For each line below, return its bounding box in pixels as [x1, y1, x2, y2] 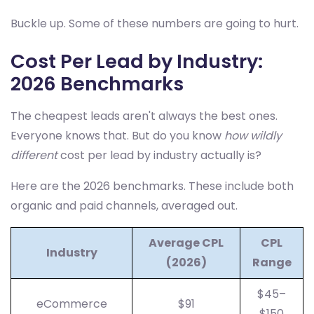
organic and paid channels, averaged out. [11, 198, 238, 214]
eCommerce [36, 296, 107, 312]
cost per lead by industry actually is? [57, 147, 261, 163]
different [11, 147, 57, 163]
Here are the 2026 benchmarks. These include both [11, 178, 294, 194]
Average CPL [149, 235, 224, 251]
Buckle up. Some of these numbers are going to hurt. [11, 15, 299, 32]
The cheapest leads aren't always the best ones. [11, 108, 278, 124]
